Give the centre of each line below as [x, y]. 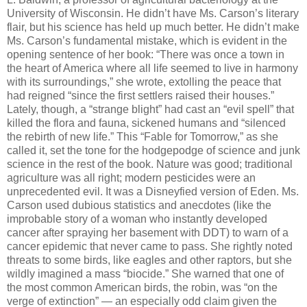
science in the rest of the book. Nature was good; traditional [150, 164]
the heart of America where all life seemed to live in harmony [152, 69]
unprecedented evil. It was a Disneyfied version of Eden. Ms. [153, 192]
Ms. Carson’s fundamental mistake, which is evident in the [147, 41]
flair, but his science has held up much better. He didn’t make [153, 27]
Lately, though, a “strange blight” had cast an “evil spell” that [150, 110]
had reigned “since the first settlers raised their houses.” [140, 96]
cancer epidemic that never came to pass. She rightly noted [150, 247]
